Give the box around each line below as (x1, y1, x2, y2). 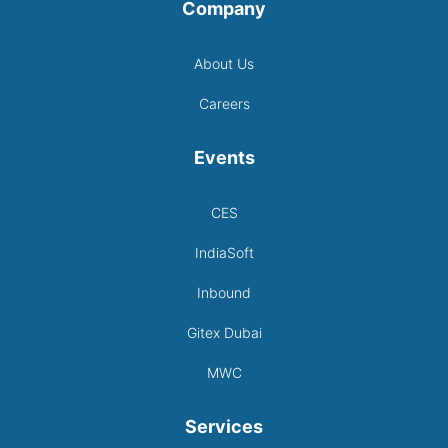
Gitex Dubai (186, 324, 262, 342)
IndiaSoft (194, 244, 254, 262)
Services (185, 416, 263, 438)
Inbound (197, 284, 251, 302)
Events (193, 147, 255, 169)
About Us (194, 55, 254, 73)
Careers (198, 95, 250, 113)
